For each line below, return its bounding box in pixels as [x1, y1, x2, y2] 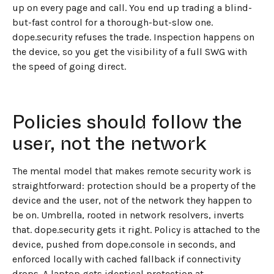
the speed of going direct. [12, 60, 126, 72]
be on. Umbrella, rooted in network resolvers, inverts [12, 209, 244, 221]
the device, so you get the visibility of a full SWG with [12, 45, 247, 57]
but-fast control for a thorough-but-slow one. [12, 16, 213, 28]
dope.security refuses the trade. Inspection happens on [12, 31, 254, 43]
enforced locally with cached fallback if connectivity [12, 253, 240, 265]
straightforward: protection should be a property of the [12, 179, 256, 191]
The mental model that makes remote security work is [12, 165, 251, 177]
